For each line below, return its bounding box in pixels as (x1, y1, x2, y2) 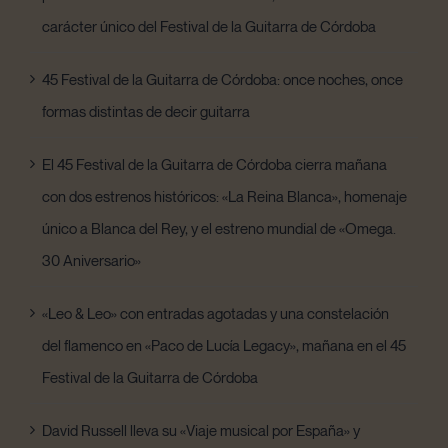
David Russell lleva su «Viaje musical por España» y (42, 420, 360, 439)
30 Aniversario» (42, 250, 141, 269)
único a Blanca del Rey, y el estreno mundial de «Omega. (42, 218, 396, 237)
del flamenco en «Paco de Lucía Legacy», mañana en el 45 (42, 335, 406, 354)
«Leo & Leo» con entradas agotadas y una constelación (42, 303, 389, 322)
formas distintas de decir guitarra (42, 101, 250, 120)
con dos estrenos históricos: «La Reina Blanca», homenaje (42, 186, 407, 205)
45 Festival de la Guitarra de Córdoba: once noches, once (42, 69, 403, 88)
